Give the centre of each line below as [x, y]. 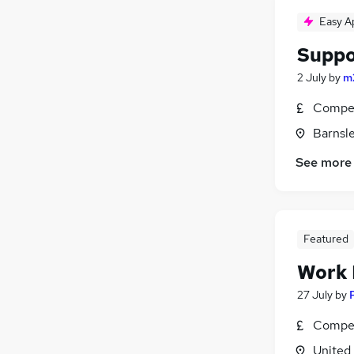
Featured [326, 238]
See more [324, 162]
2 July [312, 77]
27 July [315, 294]
